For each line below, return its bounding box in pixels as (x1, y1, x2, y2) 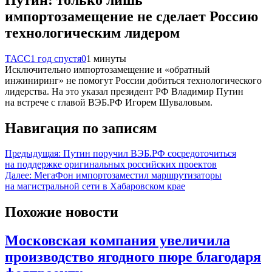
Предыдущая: (5, 148, 61, 159)
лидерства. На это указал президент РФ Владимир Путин (5, 86, 243, 97)
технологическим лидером (5, 24, 180, 41)
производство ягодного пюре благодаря (5, 249, 261, 265)
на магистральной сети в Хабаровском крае (5, 181, 185, 192)
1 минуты (86, 53, 126, 64)
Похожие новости (5, 204, 118, 220)
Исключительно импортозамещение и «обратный (5, 64, 210, 75)
